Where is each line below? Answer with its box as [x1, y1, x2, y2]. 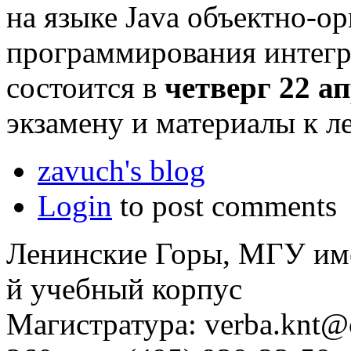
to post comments [112, 188, 337, 223]
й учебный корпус [6, 271, 242, 306]
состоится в [6, 70, 165, 104]
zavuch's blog [38, 153, 205, 187]
